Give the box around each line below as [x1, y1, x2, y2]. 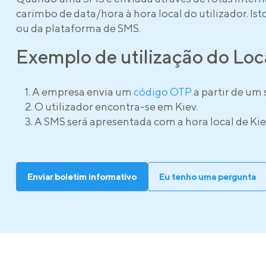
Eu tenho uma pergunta [159, 172, 256, 182]
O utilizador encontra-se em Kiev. [34, 100, 198, 113]
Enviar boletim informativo [27, 172, 137, 182]
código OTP [134, 85, 192, 98]
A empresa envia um [32, 85, 134, 98]
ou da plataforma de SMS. [16, 22, 141, 34]
